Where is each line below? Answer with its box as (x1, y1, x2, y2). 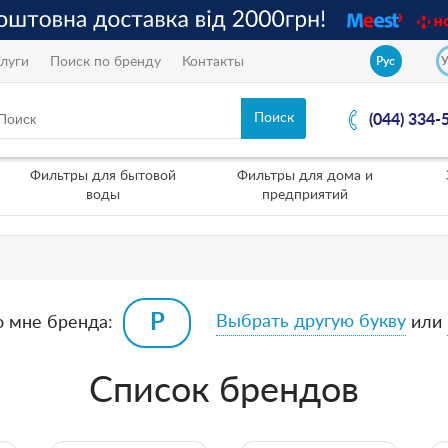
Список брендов (89, 373, 359, 410)
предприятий (261, 188, 348, 202)
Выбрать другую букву (216, 313, 406, 331)
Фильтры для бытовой (29, 169, 176, 183)
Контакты (182, 54, 244, 69)
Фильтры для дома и (236, 169, 373, 183)
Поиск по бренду (50, 54, 161, 69)
